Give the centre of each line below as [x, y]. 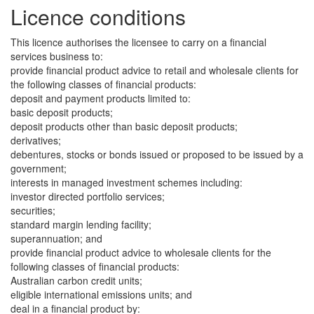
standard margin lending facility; [81, 224]
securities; [33, 210]
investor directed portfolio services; [88, 196]
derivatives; [36, 140]
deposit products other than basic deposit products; [124, 126]
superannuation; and [56, 238]
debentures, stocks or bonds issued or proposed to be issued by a [157, 154]
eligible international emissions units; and [101, 294]
